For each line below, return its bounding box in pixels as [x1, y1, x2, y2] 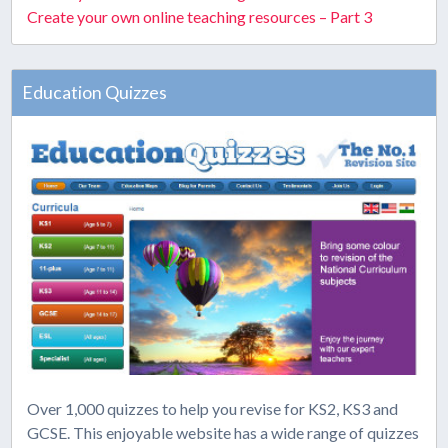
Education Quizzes [22, 82, 168, 103]
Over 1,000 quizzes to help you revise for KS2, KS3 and [27, 399, 399, 419]
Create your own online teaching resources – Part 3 [27, 7, 373, 26]
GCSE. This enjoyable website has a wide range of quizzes [27, 423, 420, 443]
